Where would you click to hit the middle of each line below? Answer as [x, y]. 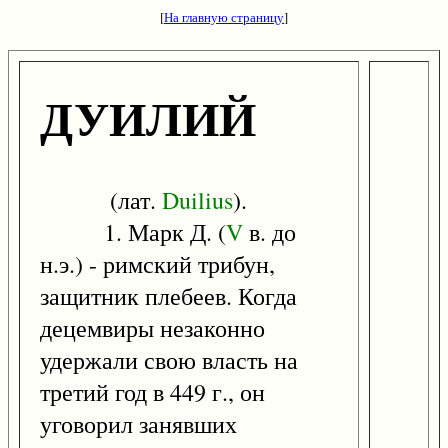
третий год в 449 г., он [152, 392]
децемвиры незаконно [152, 328]
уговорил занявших [138, 424]
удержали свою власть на [169, 360]
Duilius [197, 200]
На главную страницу [224, 17]
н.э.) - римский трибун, [157, 264]
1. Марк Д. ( [133, 232]
